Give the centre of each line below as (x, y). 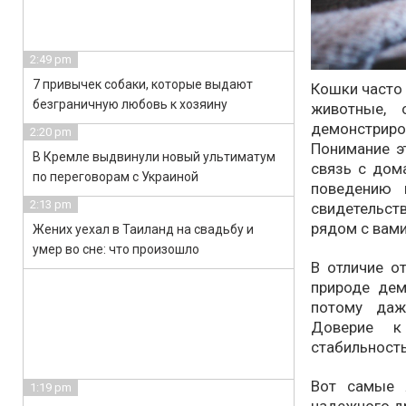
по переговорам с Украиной (116, 177)
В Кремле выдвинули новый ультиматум (154, 157)
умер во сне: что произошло (116, 249)
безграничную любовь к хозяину (130, 104)
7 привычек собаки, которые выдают (143, 84)
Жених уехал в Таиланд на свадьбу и (143, 229)
